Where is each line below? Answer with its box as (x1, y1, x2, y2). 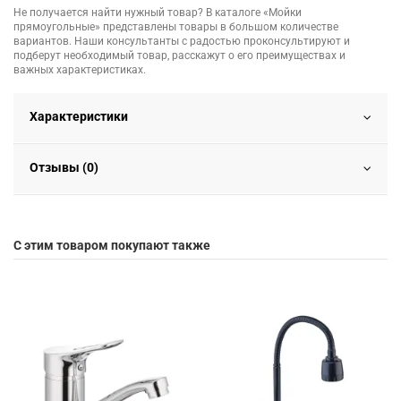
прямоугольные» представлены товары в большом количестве (13, 21, 338, 34)
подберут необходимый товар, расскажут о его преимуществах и (13, 49, 346, 63)
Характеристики (30, 109, 128, 124)
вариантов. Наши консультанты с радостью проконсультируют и (13, 35, 350, 48)
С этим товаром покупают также (13, 238, 210, 253)
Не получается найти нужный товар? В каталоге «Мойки (13, 6, 302, 20)
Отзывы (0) (30, 160, 98, 175)
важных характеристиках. (13, 64, 146, 77)
